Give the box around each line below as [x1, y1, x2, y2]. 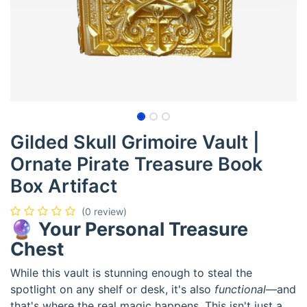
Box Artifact [10, 174, 117, 197]
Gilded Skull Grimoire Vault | [10, 130, 260, 153]
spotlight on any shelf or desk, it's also [10, 282, 214, 296]
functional [214, 282, 266, 296]
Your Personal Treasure [38, 217, 248, 241]
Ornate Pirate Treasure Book [10, 152, 262, 175]
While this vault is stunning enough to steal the [10, 265, 252, 280]
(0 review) [82, 205, 127, 217]
